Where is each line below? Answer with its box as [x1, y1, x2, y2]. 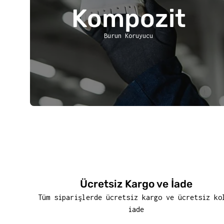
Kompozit [71, 3, 186, 33]
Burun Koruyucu [104, 32, 153, 39]
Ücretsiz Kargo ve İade [79, 177, 192, 190]
